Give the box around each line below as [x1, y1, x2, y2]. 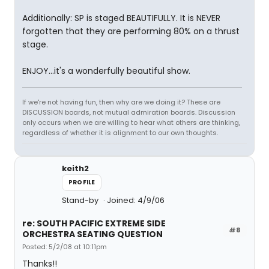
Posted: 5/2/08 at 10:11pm [22, 242, 107, 252]
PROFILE [68, 178, 95, 187]
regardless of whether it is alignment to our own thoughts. [22, 128, 218, 138]
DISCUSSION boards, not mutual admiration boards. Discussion [22, 107, 235, 117]
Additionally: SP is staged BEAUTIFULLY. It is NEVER [22, 12, 220, 24]
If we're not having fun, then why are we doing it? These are [22, 97, 220, 107]
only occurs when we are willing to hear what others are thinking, [22, 118, 240, 127]
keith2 [62, 163, 89, 174]
